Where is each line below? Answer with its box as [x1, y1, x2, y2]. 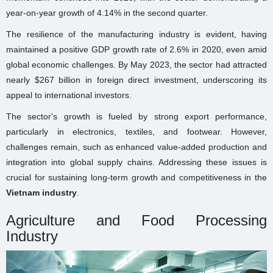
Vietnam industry [6, 187, 77, 197]
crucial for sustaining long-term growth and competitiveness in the [6, 172, 267, 182]
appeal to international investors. [6, 90, 132, 100]
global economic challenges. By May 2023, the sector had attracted [6, 59, 267, 69]
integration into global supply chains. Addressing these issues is [6, 157, 267, 167]
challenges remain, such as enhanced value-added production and [6, 141, 267, 152]
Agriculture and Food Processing [6, 211, 267, 229]
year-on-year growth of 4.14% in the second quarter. [6, 7, 208, 18]
